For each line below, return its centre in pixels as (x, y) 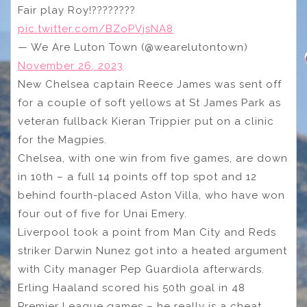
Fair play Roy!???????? (77, 11)
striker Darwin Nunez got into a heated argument (152, 251)
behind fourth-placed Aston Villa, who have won (151, 196)
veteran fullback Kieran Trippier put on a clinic (146, 122)
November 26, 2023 (71, 66)
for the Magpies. (62, 140)
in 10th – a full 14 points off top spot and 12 (137, 177)
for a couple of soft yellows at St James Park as (149, 103)
